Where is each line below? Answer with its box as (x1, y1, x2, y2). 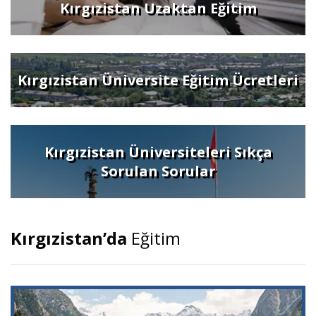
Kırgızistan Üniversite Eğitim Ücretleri (18, 70, 298, 90)
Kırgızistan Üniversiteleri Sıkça (44, 142, 272, 162)
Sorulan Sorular (100, 161, 216, 181)
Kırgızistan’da (11, 226, 127, 250)
